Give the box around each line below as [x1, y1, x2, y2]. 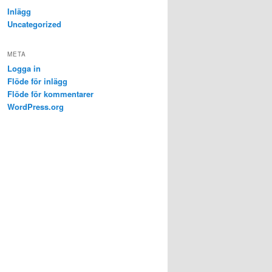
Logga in [7, 63, 41, 75]
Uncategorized [7, 18, 61, 30]
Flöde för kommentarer [7, 88, 93, 100]
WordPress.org [7, 101, 64, 113]
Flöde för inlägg [7, 75, 67, 87]
